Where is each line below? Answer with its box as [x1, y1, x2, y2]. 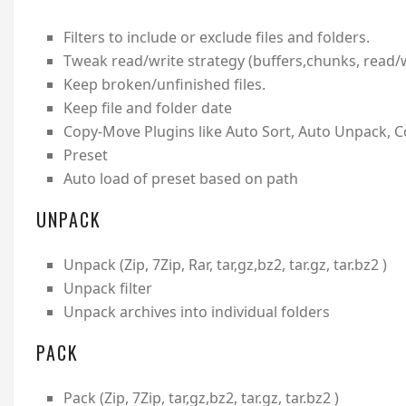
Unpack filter [63, 278, 152, 299]
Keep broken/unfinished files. [63, 74, 266, 95]
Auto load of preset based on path [63, 169, 298, 189]
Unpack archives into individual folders [63, 302, 330, 323]
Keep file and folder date [63, 98, 232, 119]
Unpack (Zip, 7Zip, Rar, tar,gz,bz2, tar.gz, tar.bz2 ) [63, 255, 387, 275]
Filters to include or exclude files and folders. [63, 27, 370, 48]
